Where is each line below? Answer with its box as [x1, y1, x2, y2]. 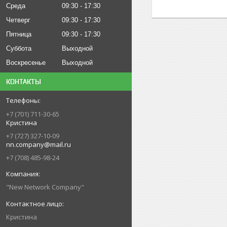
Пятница [6, 30, 31, 39]
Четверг [6, 16, 30, 24]
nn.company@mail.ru [6, 140, 71, 149]
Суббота [6, 45, 31, 53]
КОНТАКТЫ [6, 78, 41, 86]
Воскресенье [6, 59, 46, 67]
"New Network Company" [6, 182, 84, 192]
